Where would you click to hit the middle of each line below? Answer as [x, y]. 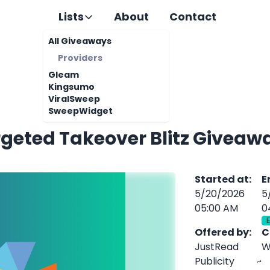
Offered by [222, 232]
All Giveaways [80, 41]
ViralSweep [74, 99]
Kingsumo [71, 87]
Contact [193, 17]
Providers [80, 58]
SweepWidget [80, 111]
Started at [222, 179]
